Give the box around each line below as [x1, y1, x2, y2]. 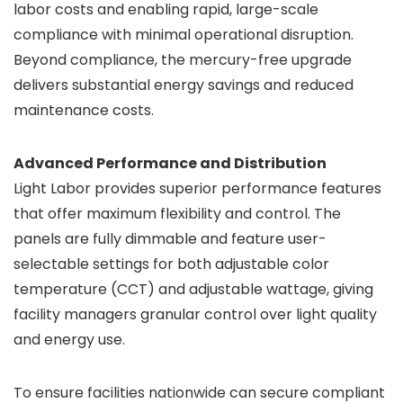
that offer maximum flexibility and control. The [13, 203, 341, 224]
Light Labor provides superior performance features [13, 178, 381, 199]
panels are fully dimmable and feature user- [13, 228, 327, 249]
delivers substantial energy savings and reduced [13, 75, 354, 95]
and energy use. [13, 329, 125, 350]
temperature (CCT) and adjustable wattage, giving [13, 279, 373, 300]
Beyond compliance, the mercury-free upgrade [13, 49, 352, 70]
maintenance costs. [13, 100, 154, 121]
